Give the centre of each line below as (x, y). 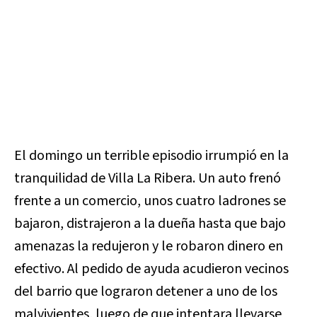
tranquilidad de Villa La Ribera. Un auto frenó (148, 178)
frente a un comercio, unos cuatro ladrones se (150, 201)
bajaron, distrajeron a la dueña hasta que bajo (150, 223)
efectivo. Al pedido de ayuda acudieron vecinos (151, 269)
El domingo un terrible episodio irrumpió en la (151, 155)
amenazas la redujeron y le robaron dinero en (149, 246)
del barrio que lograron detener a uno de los (146, 291)
